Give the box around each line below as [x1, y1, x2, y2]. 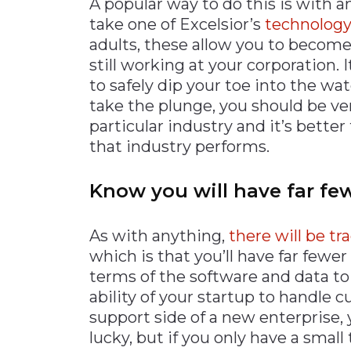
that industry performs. [89, 136, 270, 156]
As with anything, [89, 226, 229, 245]
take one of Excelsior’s [89, 14, 265, 34]
